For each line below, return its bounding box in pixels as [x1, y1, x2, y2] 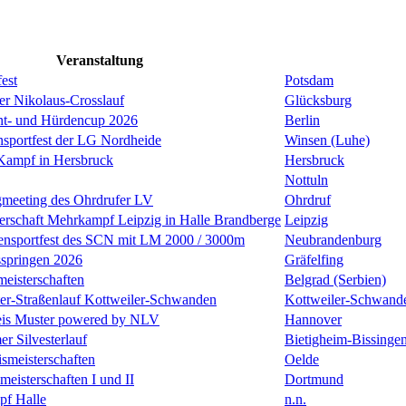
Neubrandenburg [285, 231, 382, 247]
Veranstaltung [55, 52, 143, 68]
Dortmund [285, 371, 343, 387]
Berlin [285, 111, 320, 128]
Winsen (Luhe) [285, 131, 370, 148]
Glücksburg [285, 92, 352, 108]
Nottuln [285, 171, 328, 188]
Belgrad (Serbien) [285, 271, 386, 287]
